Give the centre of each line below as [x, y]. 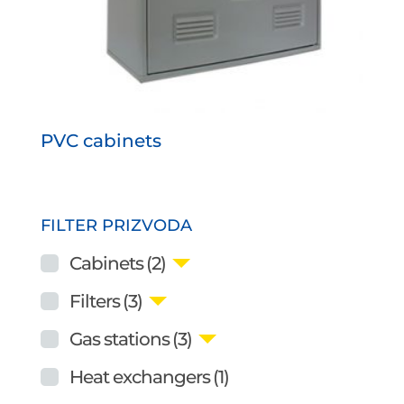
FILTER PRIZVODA [116, 225]
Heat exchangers [139, 376]
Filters [94, 301]
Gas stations [119, 339]
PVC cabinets [101, 141]
